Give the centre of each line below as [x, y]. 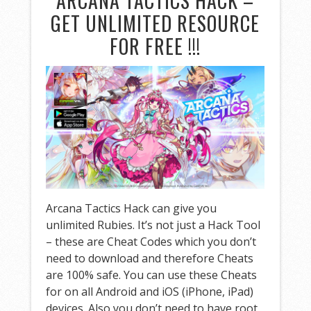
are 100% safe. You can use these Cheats [152, 275]
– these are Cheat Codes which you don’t [151, 241]
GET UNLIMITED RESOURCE [155, 23]
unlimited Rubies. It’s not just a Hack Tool [153, 225]
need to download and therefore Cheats [150, 258]
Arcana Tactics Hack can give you [132, 208]
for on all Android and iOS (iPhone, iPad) [150, 291]
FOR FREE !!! [155, 46]
